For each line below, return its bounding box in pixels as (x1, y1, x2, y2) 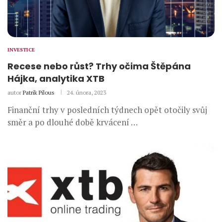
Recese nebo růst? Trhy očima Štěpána (7, 60, 191, 73)
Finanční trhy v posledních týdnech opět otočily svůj (7, 104, 207, 116)
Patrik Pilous (23, 89, 55, 97)
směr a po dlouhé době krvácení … (7, 116, 138, 128)
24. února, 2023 (67, 89, 106, 97)
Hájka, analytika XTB (7, 72, 107, 85)
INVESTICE (7, 47, 35, 54)
